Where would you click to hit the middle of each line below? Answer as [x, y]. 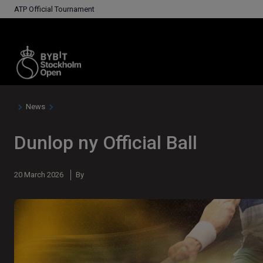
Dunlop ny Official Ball [106, 142]
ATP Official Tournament [54, 9]
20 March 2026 [39, 174]
